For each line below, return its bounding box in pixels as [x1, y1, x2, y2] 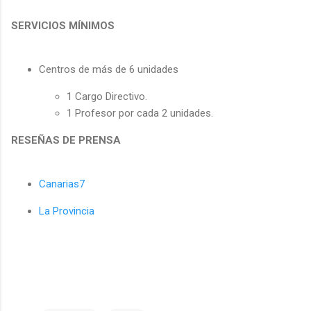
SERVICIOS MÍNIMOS [11, 19, 115, 32]
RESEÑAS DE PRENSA [11, 133, 121, 146]
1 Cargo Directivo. [67, 90, 147, 103]
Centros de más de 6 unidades [39, 62, 178, 76]
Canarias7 [39, 177, 85, 190]
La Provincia [39, 204, 94, 217]
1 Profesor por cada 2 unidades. [67, 106, 213, 119]
